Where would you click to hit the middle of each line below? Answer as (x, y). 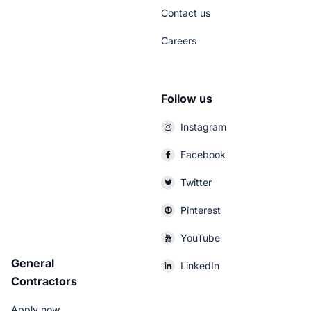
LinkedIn (200, 266)
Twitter (196, 182)
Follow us (187, 99)
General (33, 263)
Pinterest (201, 210)
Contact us (186, 13)
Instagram (203, 127)
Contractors (44, 281)
